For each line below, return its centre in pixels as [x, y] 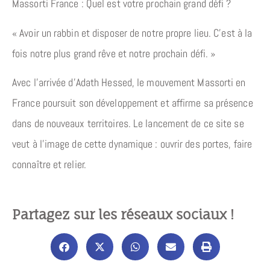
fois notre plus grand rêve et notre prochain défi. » [114, 53]
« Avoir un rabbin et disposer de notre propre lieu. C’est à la [132, 33]
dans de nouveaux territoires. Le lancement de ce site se [128, 124]
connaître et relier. [49, 165]
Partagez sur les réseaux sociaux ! [123, 214]
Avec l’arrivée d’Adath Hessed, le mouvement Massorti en [129, 83]
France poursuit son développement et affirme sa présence [133, 103]
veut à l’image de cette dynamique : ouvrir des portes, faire [132, 144]
